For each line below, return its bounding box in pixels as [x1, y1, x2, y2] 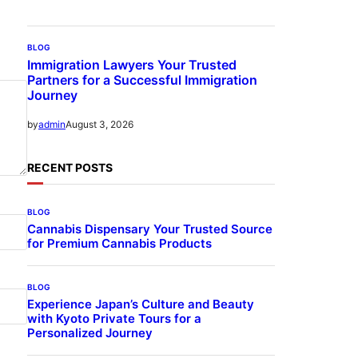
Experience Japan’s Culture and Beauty [27, 296, 254, 312]
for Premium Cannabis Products [27, 235, 212, 251]
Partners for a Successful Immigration [27, 72, 257, 89]
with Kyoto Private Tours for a [27, 310, 201, 326]
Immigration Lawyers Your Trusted [27, 57, 237, 74]
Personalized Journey [27, 324, 153, 340]
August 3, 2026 [66, 117, 133, 130]
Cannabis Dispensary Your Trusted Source [27, 221, 272, 237]
